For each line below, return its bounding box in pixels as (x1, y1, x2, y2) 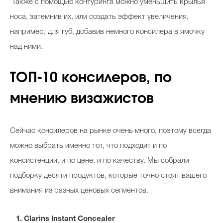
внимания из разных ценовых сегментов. (10, 187, 148, 194)
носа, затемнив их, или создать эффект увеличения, (10, 13, 189, 20)
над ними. (10, 43, 45, 50)
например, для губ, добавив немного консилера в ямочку (10, 28, 205, 35)
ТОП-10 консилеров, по (10, 71, 172, 85)
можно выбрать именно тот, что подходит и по (10, 142, 167, 149)
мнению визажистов (10, 92, 154, 106)
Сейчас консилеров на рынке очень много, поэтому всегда (10, 127, 211, 134)
